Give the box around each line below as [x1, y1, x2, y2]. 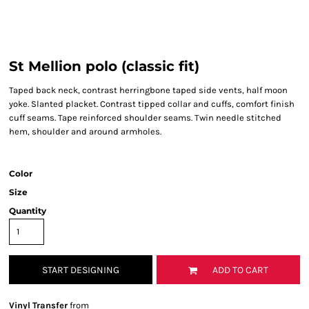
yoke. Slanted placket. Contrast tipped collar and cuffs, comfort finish [9, 99, 295, 109]
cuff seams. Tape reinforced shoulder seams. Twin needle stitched [9, 112, 281, 123]
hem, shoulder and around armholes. [9, 126, 161, 137]
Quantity [9, 206, 46, 216]
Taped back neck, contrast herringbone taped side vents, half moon [9, 85, 288, 95]
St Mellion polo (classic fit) [9, 58, 199, 74]
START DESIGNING [42, 264, 119, 277]
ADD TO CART [212, 264, 268, 277]
